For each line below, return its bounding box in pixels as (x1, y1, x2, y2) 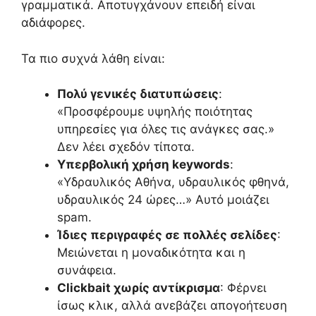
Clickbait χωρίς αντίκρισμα (57, 281, 220, 296)
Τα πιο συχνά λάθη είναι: (21, 51, 165, 66)
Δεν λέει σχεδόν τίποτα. (57, 140, 195, 154)
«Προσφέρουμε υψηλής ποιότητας (57, 104, 253, 119)
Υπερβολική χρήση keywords (57, 157, 230, 172)
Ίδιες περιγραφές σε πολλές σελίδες (57, 228, 277, 243)
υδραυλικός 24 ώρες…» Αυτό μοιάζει (57, 193, 269, 207)
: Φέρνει (220, 281, 267, 296)
